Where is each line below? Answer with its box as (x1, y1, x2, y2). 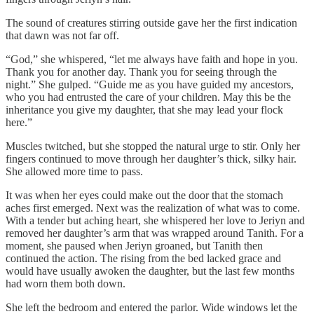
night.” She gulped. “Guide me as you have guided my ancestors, (6, 78, 294, 91)
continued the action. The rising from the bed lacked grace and (6, 252, 281, 265)
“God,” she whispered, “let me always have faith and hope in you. (6, 53, 298, 66)
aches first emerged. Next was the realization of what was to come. (6, 202, 300, 214)
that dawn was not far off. (6, 29, 119, 42)
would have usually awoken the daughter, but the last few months (6, 265, 294, 278)
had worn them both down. (6, 278, 125, 290)
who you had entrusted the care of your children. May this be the (6, 91, 291, 104)
